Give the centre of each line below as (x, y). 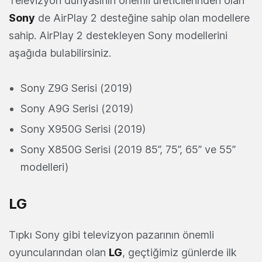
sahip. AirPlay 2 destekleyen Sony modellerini (118, 36)
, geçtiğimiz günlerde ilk (180, 253)
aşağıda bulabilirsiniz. (60, 53)
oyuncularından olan (59, 253)
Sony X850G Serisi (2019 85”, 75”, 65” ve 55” (128, 150)
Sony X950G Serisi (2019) (83, 129)
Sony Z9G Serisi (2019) (76, 88)
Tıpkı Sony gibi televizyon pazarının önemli (111, 235)
